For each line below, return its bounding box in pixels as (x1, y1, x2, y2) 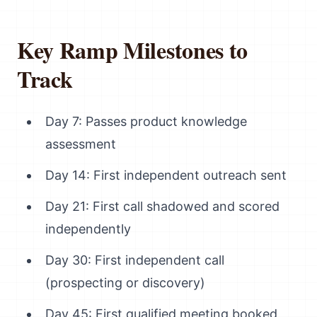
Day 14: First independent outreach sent (45, 168, 287, 183)
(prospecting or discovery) (45, 275, 205, 290)
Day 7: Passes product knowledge (45, 114, 247, 129)
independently (45, 221, 131, 236)
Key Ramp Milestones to (17, 33, 248, 67)
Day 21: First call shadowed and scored (45, 199, 279, 214)
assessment (45, 137, 116, 151)
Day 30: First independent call (45, 253, 224, 267)
